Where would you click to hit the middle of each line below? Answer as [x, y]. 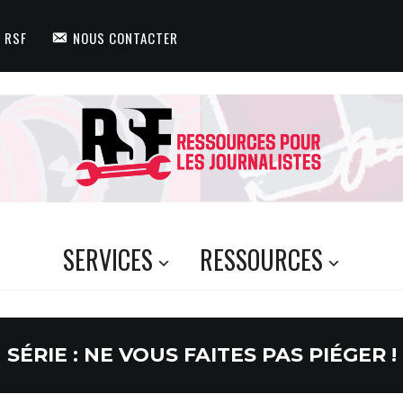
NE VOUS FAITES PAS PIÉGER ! [240, 355]
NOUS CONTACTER [125, 38]
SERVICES [107, 260]
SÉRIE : [45, 355]
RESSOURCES [261, 260]
